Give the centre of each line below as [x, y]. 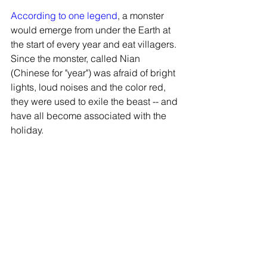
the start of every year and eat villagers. [95, 44]
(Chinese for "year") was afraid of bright [94, 73]
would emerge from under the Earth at [92, 30]
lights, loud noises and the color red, [89, 87]
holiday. [27, 130]
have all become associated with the [90, 116]
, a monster [142, 15]
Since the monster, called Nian [77, 58]
